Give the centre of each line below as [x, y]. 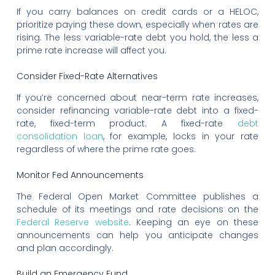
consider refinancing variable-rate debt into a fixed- [137, 110]
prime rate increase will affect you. [91, 50]
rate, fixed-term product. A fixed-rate [127, 123]
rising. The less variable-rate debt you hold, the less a [137, 37]
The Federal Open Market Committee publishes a [137, 196]
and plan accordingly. [65, 248]
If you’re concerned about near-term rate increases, [137, 97]
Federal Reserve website [72, 222]
